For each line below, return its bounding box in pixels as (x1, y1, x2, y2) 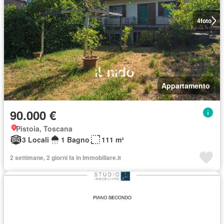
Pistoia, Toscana (16, 123, 72, 133)
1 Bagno (61, 134, 89, 144)
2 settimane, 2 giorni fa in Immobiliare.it (10, 153, 121, 162)
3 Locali (22, 134, 49, 144)
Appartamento (161, 80, 210, 90)
